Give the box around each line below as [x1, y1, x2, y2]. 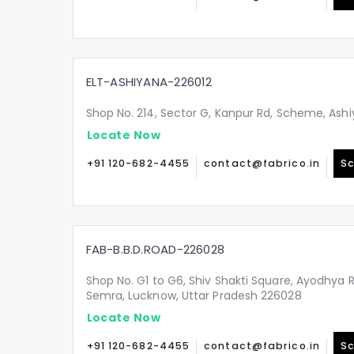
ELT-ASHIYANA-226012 [85, 73, 213, 90]
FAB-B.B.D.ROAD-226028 [85, 241, 225, 258]
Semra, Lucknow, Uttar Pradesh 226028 [85, 288, 302, 303]
